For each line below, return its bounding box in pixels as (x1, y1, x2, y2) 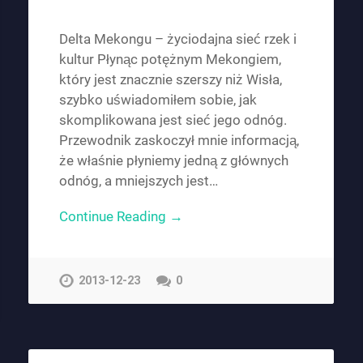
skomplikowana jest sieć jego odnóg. (58, 112, 287, 129)
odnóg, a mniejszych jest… (58, 173, 218, 190)
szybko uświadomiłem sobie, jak (58, 92, 257, 109)
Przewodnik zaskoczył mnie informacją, (58, 132, 299, 149)
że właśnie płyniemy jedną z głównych (58, 152, 288, 169)
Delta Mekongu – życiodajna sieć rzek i (58, 31, 297, 48)
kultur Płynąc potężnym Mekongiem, (58, 51, 281, 68)
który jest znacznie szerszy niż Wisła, (58, 71, 282, 88)
